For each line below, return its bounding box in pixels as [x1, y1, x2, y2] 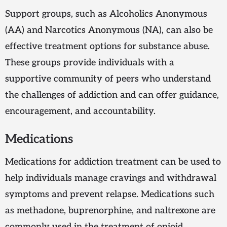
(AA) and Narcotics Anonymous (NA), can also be [5, 25, 213, 36]
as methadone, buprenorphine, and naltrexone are [5, 205, 215, 216]
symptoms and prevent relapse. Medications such [5, 189, 214, 200]
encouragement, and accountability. [5, 106, 156, 117]
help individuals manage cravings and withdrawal [5, 173, 216, 184]
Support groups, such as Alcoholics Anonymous [5, 9, 207, 20]
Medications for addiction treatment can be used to [5, 157, 221, 168]
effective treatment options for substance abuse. [5, 41, 210, 52]
